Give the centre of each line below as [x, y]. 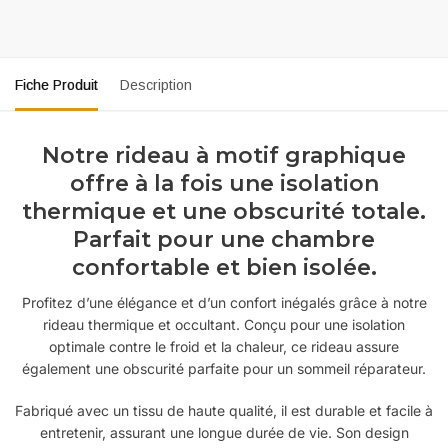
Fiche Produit [56, 85]
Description [156, 85]
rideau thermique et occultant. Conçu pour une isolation [224, 325]
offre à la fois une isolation [224, 184]
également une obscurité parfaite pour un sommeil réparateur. [224, 369]
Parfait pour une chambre [224, 240]
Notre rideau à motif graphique [224, 156]
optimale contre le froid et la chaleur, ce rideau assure [224, 347]
